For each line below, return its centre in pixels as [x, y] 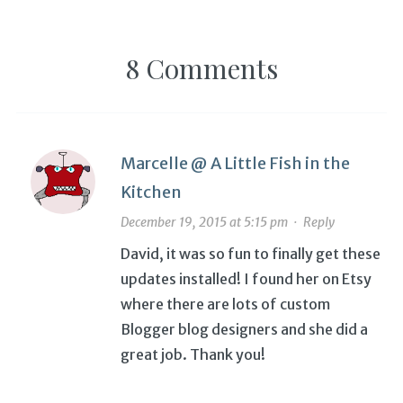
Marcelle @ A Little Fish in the [235, 163]
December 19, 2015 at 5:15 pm [204, 222]
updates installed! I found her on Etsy [246, 278]
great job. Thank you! [193, 354]
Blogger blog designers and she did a [244, 329]
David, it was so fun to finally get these [250, 253]
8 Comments [201, 68]
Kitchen [151, 192]
